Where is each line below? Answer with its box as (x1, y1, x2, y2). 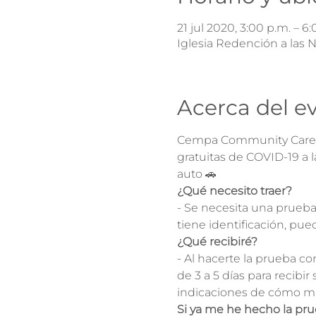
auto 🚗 (176, 166, 217, 181)
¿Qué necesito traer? (176, 183, 292, 197)
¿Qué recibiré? (176, 234, 257, 248)
